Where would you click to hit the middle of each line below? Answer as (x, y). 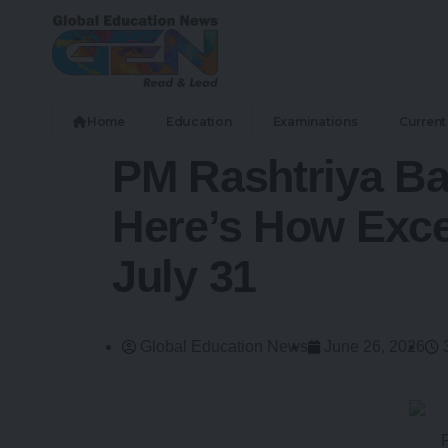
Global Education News (224, 346)
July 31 (184, 276)
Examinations (315, 121)
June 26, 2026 (374, 346)
